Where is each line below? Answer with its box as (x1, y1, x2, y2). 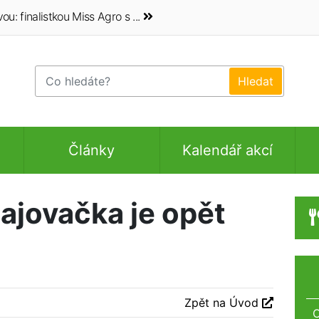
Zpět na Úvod (184, 295, 262, 310)
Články (68, 141, 115, 159)
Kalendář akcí (182, 141, 273, 159)
